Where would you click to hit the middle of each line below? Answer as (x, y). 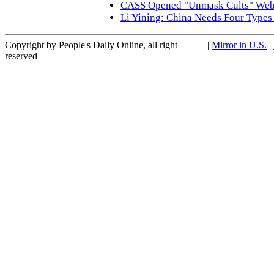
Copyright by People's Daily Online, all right (91, 45)
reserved (21, 56)
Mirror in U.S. (239, 45)
